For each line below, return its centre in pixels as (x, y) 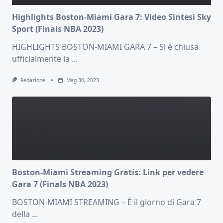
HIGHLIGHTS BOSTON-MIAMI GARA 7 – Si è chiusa (105, 47)
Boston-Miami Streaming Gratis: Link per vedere (108, 172)
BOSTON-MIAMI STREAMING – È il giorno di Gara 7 (107, 202)
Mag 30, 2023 (82, 80)
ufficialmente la (41, 59)
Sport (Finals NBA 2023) (58, 29)
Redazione (33, 80)
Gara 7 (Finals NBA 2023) (60, 184)
